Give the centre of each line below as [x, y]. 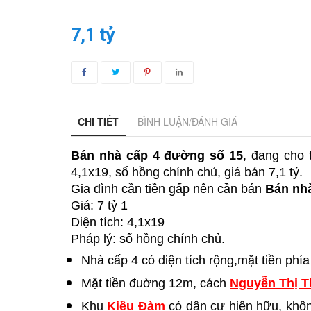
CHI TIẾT [98, 121]
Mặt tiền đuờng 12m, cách [155, 283]
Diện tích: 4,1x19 [118, 222]
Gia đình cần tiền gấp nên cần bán [168, 189]
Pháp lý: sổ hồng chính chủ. [148, 239]
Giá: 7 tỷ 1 [99, 205]
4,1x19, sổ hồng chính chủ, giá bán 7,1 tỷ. [187, 172]
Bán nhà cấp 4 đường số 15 [157, 155]
